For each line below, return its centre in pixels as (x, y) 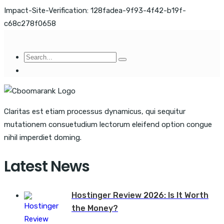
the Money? (95, 208)
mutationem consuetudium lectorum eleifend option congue (108, 124)
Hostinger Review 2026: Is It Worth (140, 195)
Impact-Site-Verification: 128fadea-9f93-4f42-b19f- (95, 10)
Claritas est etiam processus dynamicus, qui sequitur (95, 111)
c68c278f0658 (30, 23)
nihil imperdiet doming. (43, 137)
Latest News (47, 166)
